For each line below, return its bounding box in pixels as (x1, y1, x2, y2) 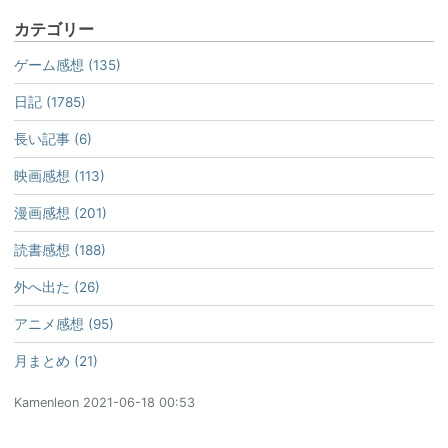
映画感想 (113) (14, 167, 105, 184)
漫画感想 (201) (14, 204, 107, 221)
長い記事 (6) (14, 130, 92, 147)
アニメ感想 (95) (14, 315, 114, 332)
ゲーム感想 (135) (14, 56, 121, 73)
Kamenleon (14, 394, 79, 410)
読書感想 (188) (14, 241, 106, 258)
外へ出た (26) (14, 278, 100, 295)
